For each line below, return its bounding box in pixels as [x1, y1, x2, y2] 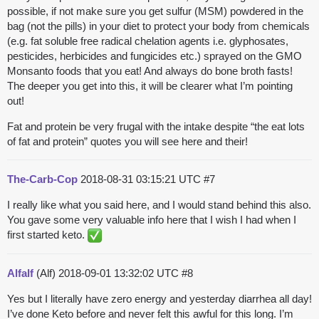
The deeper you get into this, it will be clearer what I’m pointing [7, 80, 293, 93]
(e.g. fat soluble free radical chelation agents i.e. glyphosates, [7, 35, 288, 48]
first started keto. [7, 229, 88, 241]
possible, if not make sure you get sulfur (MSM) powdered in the [7, 5, 303, 18]
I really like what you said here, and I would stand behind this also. [7, 199, 311, 211]
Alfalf [7, 267, 33, 280]
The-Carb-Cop [7, 173, 78, 186]
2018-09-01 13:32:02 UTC [58, 267, 182, 280]
